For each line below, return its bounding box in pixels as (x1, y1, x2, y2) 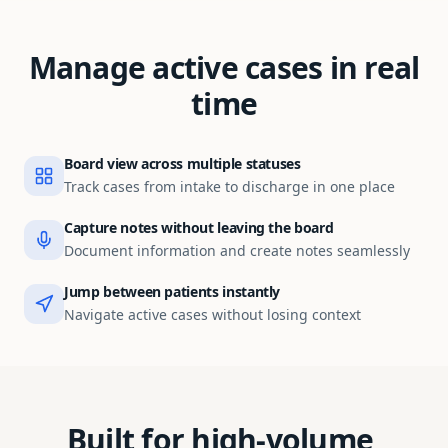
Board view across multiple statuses (64, 154, 301, 173)
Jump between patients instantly (64, 282, 281, 301)
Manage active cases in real (28, 47, 420, 88)
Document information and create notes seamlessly (64, 241, 410, 260)
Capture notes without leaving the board (64, 218, 334, 237)
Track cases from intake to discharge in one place (64, 177, 395, 196)
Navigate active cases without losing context (64, 305, 361, 324)
